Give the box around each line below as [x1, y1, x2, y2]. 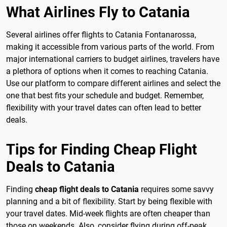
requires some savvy [139, 184, 214, 195]
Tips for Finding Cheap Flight [6, 141, 197, 159]
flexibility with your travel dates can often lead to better [6, 103, 201, 113]
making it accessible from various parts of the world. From [6, 42, 214, 52]
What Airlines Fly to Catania [6, 4, 190, 21]
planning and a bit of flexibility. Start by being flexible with [6, 197, 212, 207]
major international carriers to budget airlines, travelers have [6, 54, 219, 64]
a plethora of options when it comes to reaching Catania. [6, 66, 208, 77]
